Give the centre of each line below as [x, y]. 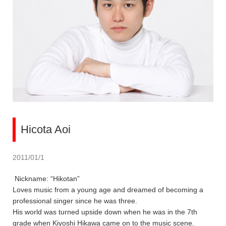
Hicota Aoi [46, 130]
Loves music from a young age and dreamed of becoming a [108, 190]
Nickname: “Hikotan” [46, 179]
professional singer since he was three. [75, 201]
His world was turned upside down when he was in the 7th [105, 212]
